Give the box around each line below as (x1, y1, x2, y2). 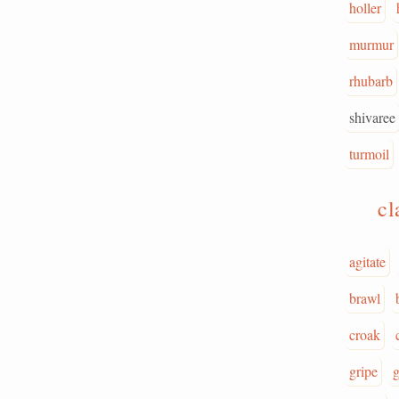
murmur (349, 35, 394, 53)
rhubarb (349, 71, 393, 90)
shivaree (349, 108, 395, 126)
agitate (349, 252, 386, 271)
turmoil (349, 144, 389, 163)
